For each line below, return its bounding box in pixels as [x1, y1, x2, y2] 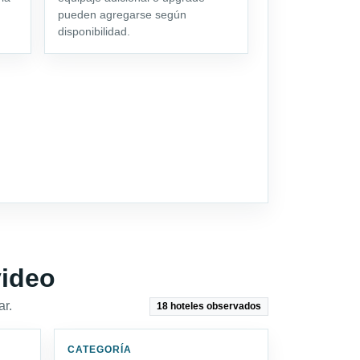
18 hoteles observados [157, 301, 262, 313]
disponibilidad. [57, 24, 130, 38]
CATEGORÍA [67, 343, 132, 355]
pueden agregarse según [57, 7, 186, 21]
